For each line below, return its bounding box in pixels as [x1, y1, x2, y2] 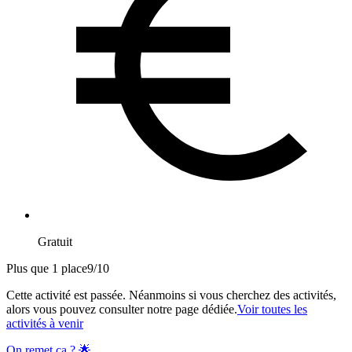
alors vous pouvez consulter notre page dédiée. [6, 302, 237, 317]
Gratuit [38, 235, 72, 249]
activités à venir [6, 317, 83, 331]
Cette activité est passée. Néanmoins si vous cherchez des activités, [6, 288, 336, 302]
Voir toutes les [237, 302, 307, 317]
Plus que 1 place [6, 262, 87, 276]
